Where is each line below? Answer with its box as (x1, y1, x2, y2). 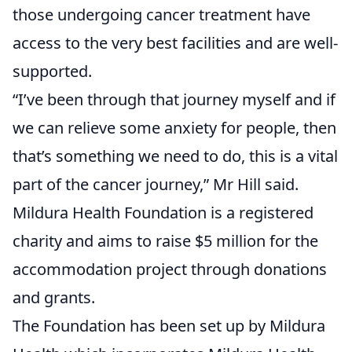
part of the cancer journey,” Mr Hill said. (13, 174, 299, 196)
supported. (13, 60, 92, 82)
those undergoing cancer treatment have (13, 4, 310, 26)
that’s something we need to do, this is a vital (13, 145, 338, 167)
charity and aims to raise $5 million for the (13, 230, 318, 252)
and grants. (13, 287, 95, 309)
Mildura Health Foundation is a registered (13, 202, 313, 224)
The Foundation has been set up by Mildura (13, 315, 325, 337)
